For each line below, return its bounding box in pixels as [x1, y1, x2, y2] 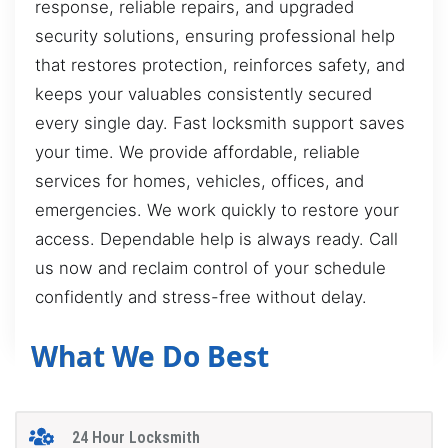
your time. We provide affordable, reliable [35, 142, 360, 163]
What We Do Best [31, 336, 269, 375]
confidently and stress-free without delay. [35, 287, 367, 308]
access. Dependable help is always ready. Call [35, 229, 398, 250]
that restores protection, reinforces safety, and [35, 55, 405, 76]
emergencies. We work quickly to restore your [35, 200, 399, 221]
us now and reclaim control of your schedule [35, 258, 386, 279]
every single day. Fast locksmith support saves [35, 113, 405, 134]
